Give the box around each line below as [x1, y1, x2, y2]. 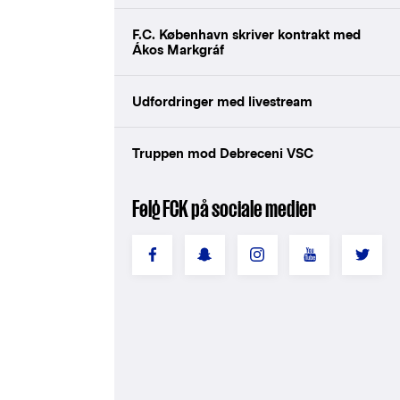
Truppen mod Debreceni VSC [132, 145, 313, 161]
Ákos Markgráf [132, 41, 224, 57]
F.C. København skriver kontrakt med [132, 26, 361, 42]
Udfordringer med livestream [132, 93, 312, 109]
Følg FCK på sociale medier [132, 195, 316, 221]
